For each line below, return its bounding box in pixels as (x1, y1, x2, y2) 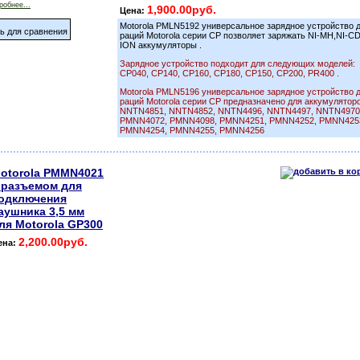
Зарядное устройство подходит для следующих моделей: (120, 59, 355, 68)
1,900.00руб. (147, 3, 216, 16)
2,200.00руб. (18, 235, 88, 248)
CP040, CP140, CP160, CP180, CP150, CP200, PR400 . (120, 68, 339, 78)
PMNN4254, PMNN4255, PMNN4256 (120, 125, 264, 135)
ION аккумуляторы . (120, 40, 202, 50)
